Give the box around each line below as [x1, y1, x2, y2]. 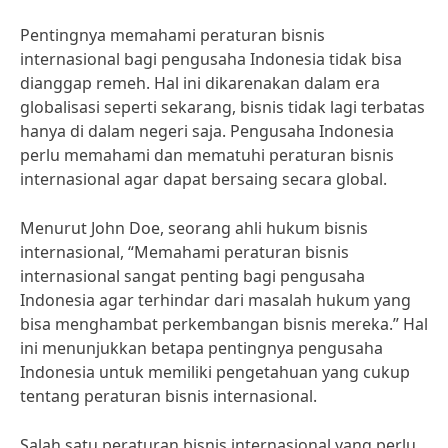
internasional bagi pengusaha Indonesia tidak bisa [20, 48, 402, 70]
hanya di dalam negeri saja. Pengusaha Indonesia [20, 120, 394, 142]
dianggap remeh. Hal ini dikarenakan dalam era [20, 72, 380, 94]
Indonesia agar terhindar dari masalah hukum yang [20, 289, 411, 311]
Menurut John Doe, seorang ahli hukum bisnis [20, 217, 368, 239]
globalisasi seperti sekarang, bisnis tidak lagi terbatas [20, 96, 425, 118]
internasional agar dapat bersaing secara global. [20, 168, 387, 190]
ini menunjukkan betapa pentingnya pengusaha [20, 337, 383, 359]
